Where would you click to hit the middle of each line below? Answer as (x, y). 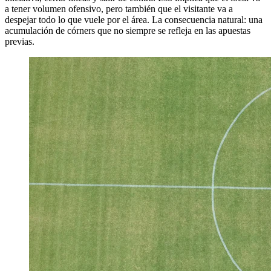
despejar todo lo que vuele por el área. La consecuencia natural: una (134, 19)
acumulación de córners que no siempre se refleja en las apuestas (128, 30)
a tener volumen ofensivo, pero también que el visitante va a (119, 8)
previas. (20, 41)
